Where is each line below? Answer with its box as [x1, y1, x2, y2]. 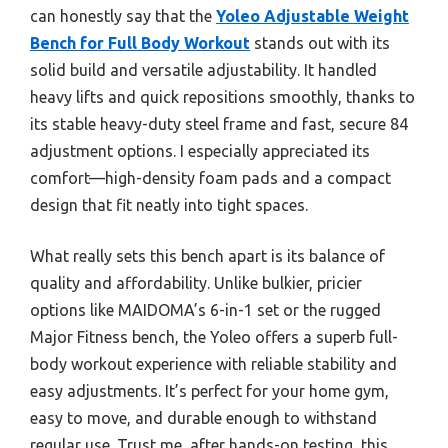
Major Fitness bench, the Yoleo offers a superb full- [30, 328, 398, 347]
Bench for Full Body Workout [30, 34, 250, 53]
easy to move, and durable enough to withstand [30, 409, 377, 428]
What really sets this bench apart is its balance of [30, 247, 385, 266]
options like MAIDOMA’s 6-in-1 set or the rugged [30, 301, 381, 320]
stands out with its [250, 34, 390, 53]
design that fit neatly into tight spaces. [30, 196, 308, 215]
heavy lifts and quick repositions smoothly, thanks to [30, 88, 415, 107]
